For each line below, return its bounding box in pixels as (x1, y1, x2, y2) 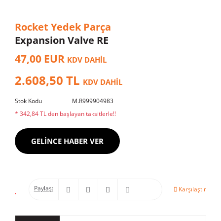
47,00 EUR (15, 52, 67, 66)
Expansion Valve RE (15, 34, 109, 47)
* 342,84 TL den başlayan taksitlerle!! (15, 110, 116, 118)
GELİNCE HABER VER (31, 136, 104, 146)
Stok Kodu (15, 97, 42, 105)
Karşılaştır (179, 185, 206, 193)
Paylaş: (34, 184, 53, 192)
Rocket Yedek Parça (15, 20, 111, 34)
